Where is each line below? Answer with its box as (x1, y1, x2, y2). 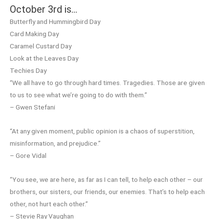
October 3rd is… (10, 3, 77, 16)
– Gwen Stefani (10, 103, 55, 111)
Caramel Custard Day (10, 42, 71, 50)
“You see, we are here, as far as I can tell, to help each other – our (10, 175, 203, 184)
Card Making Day (10, 30, 59, 38)
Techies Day (10, 66, 46, 75)
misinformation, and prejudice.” (10, 139, 101, 148)
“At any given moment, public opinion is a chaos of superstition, (10, 127, 195, 135)
